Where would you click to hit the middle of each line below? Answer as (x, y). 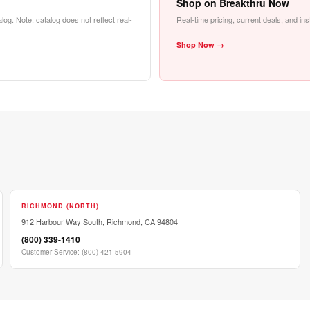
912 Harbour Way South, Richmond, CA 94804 (100, 221)
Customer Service (49, 252)
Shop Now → (200, 45)
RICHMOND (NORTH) (60, 206)
